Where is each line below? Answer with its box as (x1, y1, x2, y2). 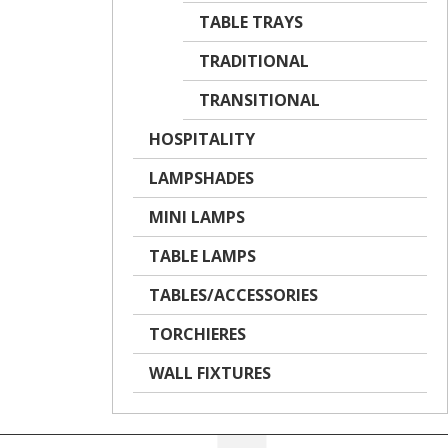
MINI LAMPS (149, 206, 245, 228)
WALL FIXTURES (149, 362, 271, 384)
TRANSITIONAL (199, 89, 320, 111)
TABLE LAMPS (149, 245, 256, 267)
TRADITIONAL (199, 50, 309, 72)
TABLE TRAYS (199, 11, 303, 33)
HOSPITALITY (149, 128, 255, 150)
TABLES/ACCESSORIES (149, 284, 318, 306)
